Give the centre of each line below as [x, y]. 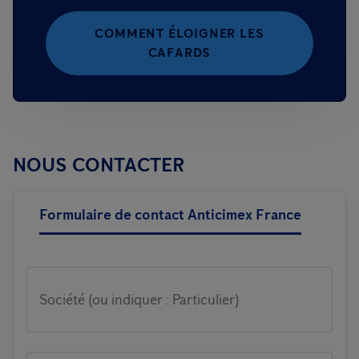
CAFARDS [179, 52]
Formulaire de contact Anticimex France [170, 215]
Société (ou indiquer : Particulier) [139, 300]
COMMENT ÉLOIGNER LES [179, 33]
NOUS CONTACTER [99, 165]
